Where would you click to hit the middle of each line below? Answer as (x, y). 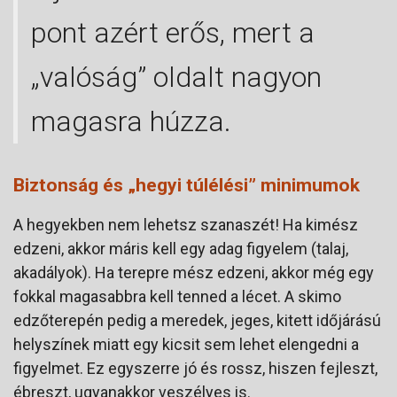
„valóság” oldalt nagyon (176, 77)
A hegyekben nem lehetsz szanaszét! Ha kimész (186, 224)
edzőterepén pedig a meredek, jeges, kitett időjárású (197, 320)
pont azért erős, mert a (173, 32)
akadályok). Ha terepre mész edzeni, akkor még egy (194, 272)
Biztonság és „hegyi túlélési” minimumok (187, 185)
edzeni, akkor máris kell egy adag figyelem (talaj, (181, 248)
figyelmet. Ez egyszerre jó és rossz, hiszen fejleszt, (195, 368)
